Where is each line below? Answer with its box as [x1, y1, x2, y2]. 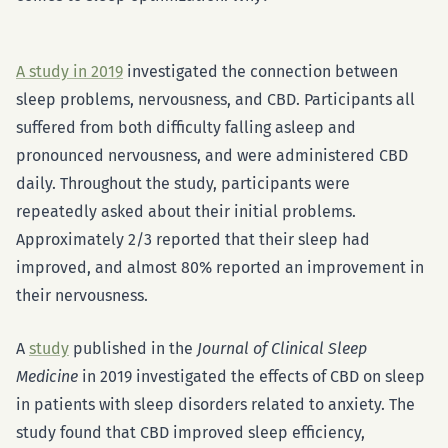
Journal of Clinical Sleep [197, 339, 367, 358]
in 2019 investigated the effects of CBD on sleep [78, 367, 425, 386]
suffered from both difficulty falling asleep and [16, 118, 356, 137]
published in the [69, 339, 197, 358]
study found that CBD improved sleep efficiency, [16, 423, 365, 442]
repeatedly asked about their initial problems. [16, 202, 356, 221]
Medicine [16, 367, 78, 386]
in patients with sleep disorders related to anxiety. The [16, 395, 415, 414]
